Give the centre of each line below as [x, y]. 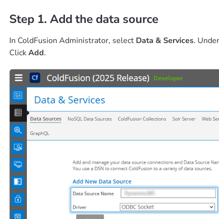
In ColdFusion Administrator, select [72, 41]
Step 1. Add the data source [84, 19]
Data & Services [164, 41]
